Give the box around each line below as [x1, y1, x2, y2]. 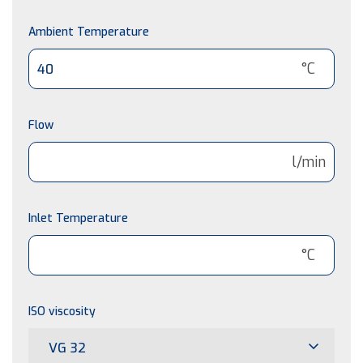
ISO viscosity [28, 303, 96, 319]
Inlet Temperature [28, 210, 128, 226]
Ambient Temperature [28, 23, 149, 40]
